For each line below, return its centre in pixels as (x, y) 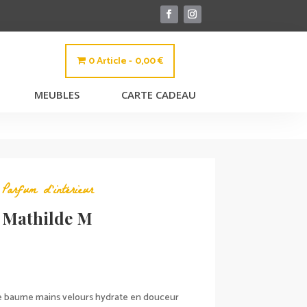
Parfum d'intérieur (48, 191)
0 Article (107, 61)
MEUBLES (57, 95)
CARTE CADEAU (158, 95)
